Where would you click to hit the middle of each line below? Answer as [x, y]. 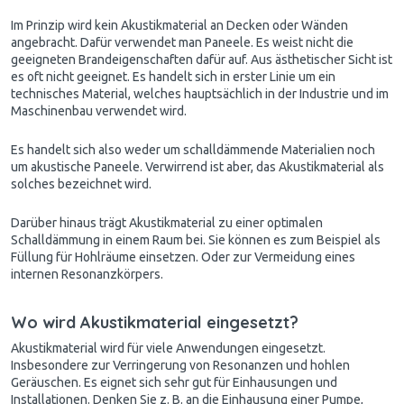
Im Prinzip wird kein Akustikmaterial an [119, 25]
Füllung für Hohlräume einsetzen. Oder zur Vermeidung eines [183, 257]
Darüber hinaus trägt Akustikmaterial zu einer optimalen [167, 222]
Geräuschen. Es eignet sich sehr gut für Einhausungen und [174, 382]
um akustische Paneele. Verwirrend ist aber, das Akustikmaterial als [197, 166]
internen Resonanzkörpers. [87, 274]
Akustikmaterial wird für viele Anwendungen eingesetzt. [168, 348]
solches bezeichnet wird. [81, 184]
